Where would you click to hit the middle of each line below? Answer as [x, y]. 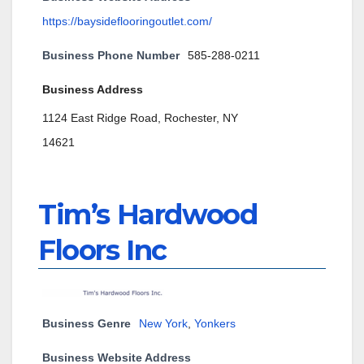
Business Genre [87, 324]
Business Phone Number [111, 56]
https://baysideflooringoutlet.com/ [127, 22]
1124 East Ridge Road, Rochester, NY [140, 118]
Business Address [93, 90]
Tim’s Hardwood [148, 215]
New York [163, 324]
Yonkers [215, 324]
